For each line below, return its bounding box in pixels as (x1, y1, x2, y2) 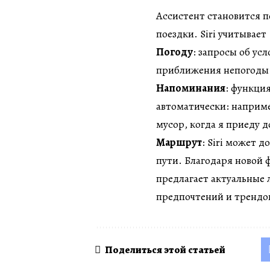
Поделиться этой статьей (105, 242, 225, 257)
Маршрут (156, 135, 202, 150)
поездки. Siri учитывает (156, 27, 266, 42)
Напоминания (156, 81, 225, 96)
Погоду (156, 45, 193, 60)
